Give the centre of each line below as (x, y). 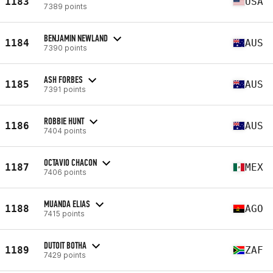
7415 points (64, 213)
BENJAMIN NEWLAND (76, 38)
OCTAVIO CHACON (70, 162)
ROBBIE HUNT (64, 121)
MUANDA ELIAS (67, 204)
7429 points (65, 255)
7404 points (65, 130)
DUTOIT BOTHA (65, 245)
